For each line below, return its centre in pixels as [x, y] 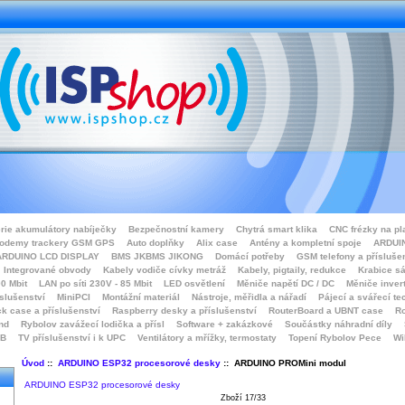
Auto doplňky [155, 243]
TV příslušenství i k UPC [72, 338]
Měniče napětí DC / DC [286, 283]
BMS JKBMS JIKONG [157, 256]
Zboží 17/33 [243, 398]
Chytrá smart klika [277, 229]
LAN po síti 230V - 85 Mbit [95, 283]
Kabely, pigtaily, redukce [292, 270]
